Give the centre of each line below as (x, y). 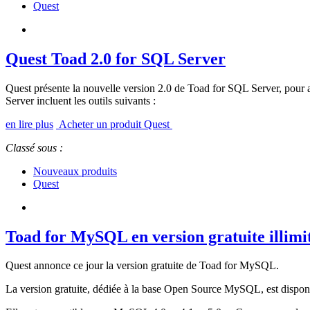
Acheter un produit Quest (114, 124)
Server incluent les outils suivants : (81, 100)
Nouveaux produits (75, 171)
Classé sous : (34, 147)
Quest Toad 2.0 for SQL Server (116, 58)
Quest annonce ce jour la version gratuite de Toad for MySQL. (142, 266)
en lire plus (29, 124)
